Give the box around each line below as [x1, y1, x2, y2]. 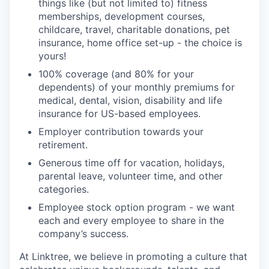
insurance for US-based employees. [38, 107, 201, 120]
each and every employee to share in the [38, 214, 224, 227]
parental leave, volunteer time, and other [38, 170, 223, 183]
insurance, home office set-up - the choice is [38, 37, 242, 49]
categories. [38, 183, 89, 196]
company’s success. [38, 228, 128, 240]
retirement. [38, 139, 88, 151]
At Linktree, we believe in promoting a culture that [19, 250, 247, 263]
